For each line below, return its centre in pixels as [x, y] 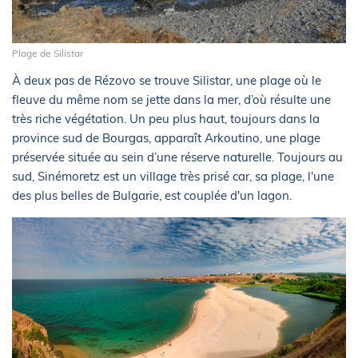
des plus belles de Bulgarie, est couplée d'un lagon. [152, 195]
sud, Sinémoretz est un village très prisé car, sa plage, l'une [173, 176]
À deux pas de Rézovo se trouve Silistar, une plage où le [167, 80]
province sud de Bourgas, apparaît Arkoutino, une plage [166, 137]
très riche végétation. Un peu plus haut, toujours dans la [166, 118]
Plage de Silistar [48, 53]
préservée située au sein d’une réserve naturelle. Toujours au [177, 157]
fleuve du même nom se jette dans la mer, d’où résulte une [171, 99]
